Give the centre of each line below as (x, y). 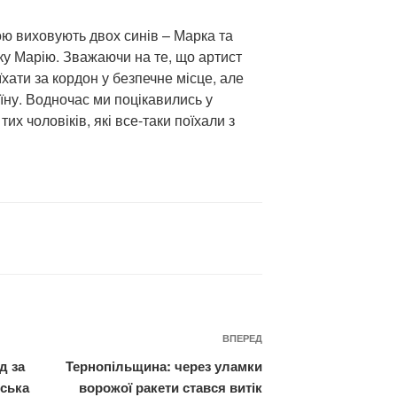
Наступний (300, 341)
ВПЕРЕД (243, 339)
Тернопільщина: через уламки (164, 366)
